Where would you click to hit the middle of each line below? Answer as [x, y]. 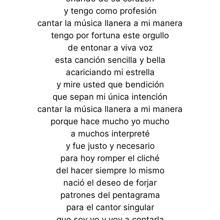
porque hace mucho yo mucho [110, 121]
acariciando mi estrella [110, 72]
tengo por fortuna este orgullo [110, 35]
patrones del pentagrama [110, 195]
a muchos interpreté [110, 134]
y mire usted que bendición [110, 84]
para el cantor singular [110, 207]
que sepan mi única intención [110, 97]
